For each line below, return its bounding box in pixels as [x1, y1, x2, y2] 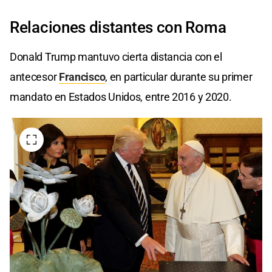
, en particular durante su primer [105, 70, 253, 84]
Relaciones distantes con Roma [10, 18, 226, 37]
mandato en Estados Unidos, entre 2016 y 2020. [10, 90, 232, 104]
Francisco [59, 70, 106, 84]
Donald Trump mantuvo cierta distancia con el [10, 50, 222, 64]
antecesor [10, 70, 59, 84]
